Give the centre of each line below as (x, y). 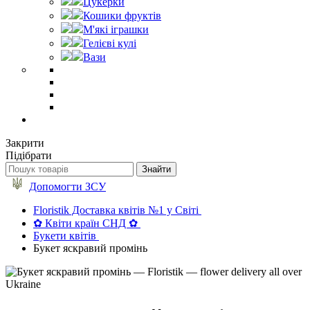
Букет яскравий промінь (90, 248)
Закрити (25, 143)
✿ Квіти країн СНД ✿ (85, 223)
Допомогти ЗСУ (67, 186)
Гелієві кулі (110, 43)
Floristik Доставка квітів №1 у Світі (116, 210)
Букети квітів (65, 236)
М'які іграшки (116, 29)
